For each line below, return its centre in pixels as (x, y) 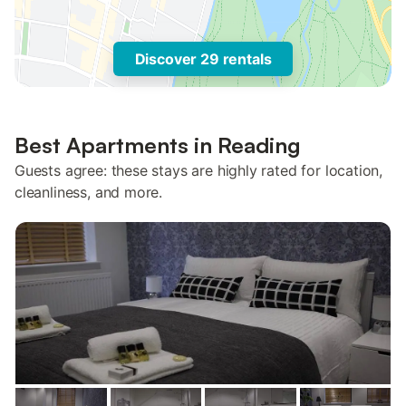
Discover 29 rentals (203, 59)
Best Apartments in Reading (158, 145)
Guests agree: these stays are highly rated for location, (199, 170)
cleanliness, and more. (89, 192)
